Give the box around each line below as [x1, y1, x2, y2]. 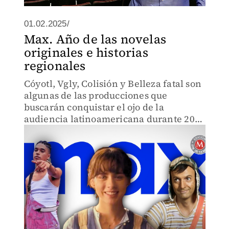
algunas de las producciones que [24, 89, 168, 102]
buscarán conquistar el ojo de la [24, 101, 164, 113]
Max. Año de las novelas [24, 31, 167, 48]
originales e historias [24, 44, 148, 61]
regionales [24, 57, 86, 74]
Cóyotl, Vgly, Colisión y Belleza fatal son [24, 77, 201, 90]
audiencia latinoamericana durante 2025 [24, 112, 205, 125]
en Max [24, 124, 57, 137]
